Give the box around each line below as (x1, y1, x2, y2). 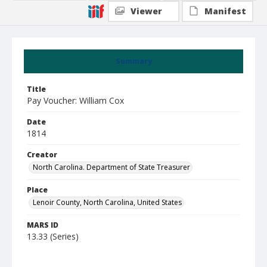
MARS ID (27, 220, 58, 230)
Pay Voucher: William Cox (27, 95, 124, 106)
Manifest (204, 5, 246, 17)
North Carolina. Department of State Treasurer (33, 162, 190, 172)
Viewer (131, 5, 162, 17)
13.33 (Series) (27, 231, 79, 242)
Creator (27, 150, 57, 160)
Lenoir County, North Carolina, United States (33, 197, 182, 207)
